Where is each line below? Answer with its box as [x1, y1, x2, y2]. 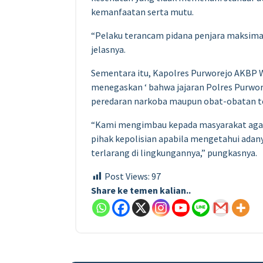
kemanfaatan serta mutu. [91, 5, 194, 18]
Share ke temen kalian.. [91, 184, 191, 196]
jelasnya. [91, 43, 126, 55]
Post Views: [104, 170, 150, 182]
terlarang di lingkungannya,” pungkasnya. [91, 146, 257, 159]
